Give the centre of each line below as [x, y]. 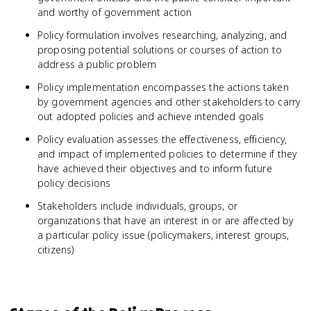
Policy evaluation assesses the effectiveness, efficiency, [162, 139]
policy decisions [74, 183]
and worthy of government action [115, 12]
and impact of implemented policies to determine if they [168, 154]
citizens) [56, 250]
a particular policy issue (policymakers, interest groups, [163, 235]
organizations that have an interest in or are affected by [166, 220]
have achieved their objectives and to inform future [155, 168]
